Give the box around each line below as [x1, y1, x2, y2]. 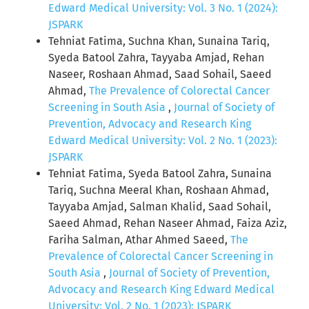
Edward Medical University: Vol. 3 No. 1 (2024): [48, 1, 278, 15]
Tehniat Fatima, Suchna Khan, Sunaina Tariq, [48, 34, 270, 48]
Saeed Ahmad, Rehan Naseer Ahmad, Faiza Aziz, [48, 217, 287, 230]
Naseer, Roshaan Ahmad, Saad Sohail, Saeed [48, 68, 272, 81]
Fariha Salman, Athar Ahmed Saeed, [48, 233, 230, 247]
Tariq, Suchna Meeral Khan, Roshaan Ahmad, [48, 183, 269, 197]
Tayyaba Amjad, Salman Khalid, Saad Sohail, [48, 200, 271, 214]
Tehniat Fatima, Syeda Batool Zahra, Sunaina [48, 167, 272, 181]
